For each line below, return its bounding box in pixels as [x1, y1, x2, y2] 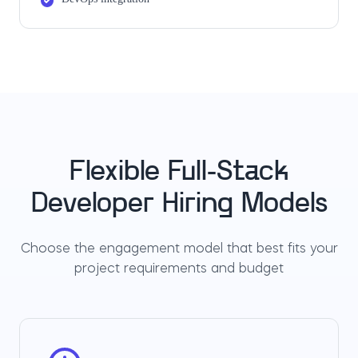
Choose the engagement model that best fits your [20, 243, 338, 256]
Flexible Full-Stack [70, 158, 288, 187]
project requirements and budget [74, 263, 284, 276]
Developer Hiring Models [30, 190, 328, 219]
